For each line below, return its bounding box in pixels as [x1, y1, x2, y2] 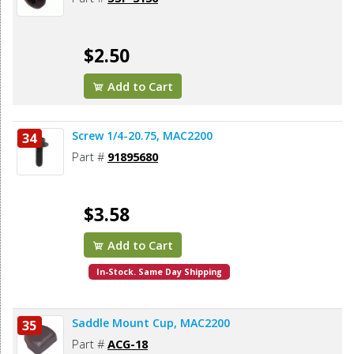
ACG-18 [107, 336, 148, 352]
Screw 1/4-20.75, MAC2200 [72, 128, 213, 144]
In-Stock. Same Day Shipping [96, 266, 223, 278]
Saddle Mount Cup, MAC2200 [72, 315, 230, 331]
